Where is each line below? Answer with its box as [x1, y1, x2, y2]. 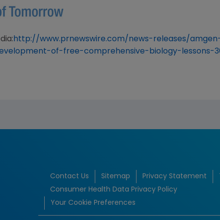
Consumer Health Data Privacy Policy [50, 186, 177, 194]
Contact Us [50, 173, 89, 181]
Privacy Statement [142, 173, 207, 181]
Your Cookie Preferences [51, 199, 136, 207]
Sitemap [101, 173, 130, 181]
